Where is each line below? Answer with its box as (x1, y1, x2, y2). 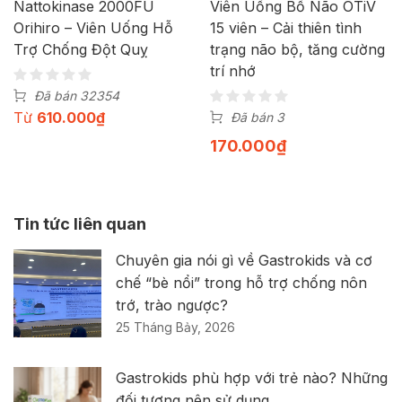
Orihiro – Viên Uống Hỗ (13, 18, 173, 37)
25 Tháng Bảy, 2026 (116, 319, 235, 335)
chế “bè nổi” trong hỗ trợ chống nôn (116, 273, 367, 292)
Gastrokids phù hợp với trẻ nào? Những (116, 368, 388, 387)
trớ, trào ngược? (116, 295, 228, 314)
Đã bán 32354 (34, 87, 119, 103)
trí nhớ (210, 61, 256, 80)
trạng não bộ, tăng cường (210, 39, 385, 58)
